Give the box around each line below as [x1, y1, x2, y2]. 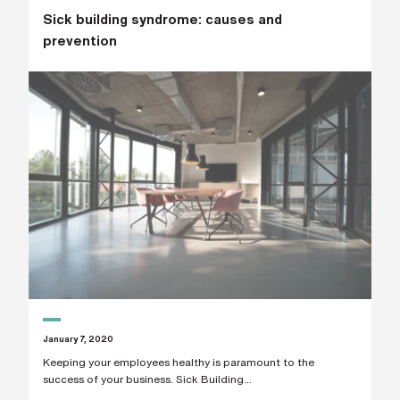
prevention [42, 33, 117, 47]
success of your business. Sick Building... [42, 373, 252, 386]
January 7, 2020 [42, 334, 113, 343]
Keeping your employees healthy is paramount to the [42, 356, 314, 369]
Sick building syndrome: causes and [42, 12, 282, 26]
